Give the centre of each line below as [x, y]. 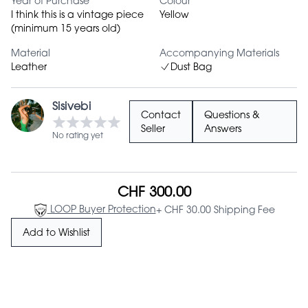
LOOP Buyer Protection [101, 211]
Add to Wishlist [56, 233]
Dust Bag [191, 68]
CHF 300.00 [154, 194]
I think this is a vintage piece [77, 16]
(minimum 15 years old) [66, 30]
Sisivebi [72, 108]
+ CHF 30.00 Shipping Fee [215, 211]
